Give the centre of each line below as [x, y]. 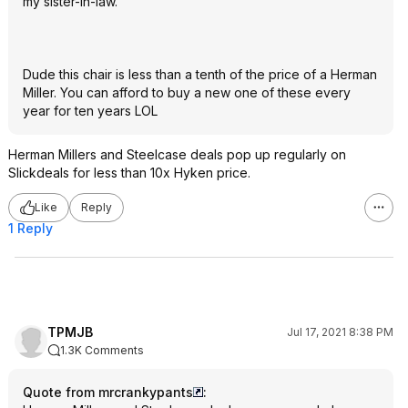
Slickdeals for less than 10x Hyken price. [129, 172]
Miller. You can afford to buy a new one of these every [187, 92]
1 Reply [31, 228]
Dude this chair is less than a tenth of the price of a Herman [200, 74]
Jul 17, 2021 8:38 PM [340, 331]
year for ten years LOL [90, 110]
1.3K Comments [102, 350]
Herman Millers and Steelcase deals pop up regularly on [177, 154]
